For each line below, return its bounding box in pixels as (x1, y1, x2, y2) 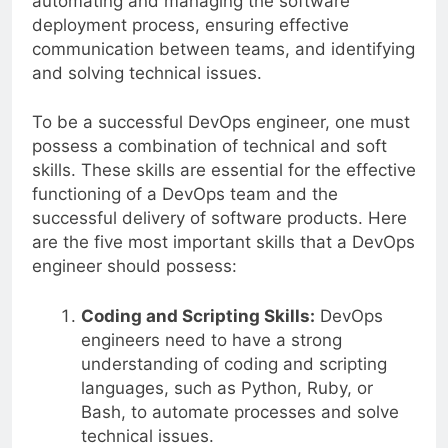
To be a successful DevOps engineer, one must (32, 112, 410, 133)
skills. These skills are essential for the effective (32, 160, 416, 181)
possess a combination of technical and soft (32, 136, 387, 157)
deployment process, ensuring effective (32, 14, 349, 35)
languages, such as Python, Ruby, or (80, 377, 373, 398)
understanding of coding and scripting (80, 353, 387, 374)
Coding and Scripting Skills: (80, 305, 315, 326)
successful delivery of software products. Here (32, 208, 407, 229)
